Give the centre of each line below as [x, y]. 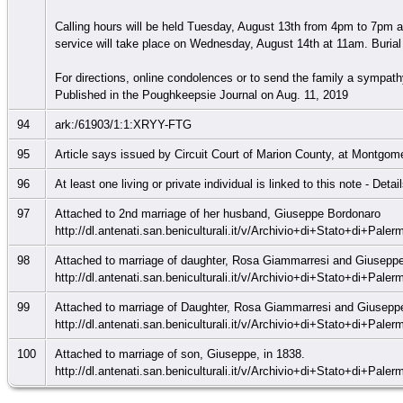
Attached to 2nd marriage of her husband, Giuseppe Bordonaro [218, 213]
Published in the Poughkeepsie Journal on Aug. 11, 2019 [204, 94]
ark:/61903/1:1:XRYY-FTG [125, 124]
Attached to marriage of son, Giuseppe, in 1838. [180, 354]
